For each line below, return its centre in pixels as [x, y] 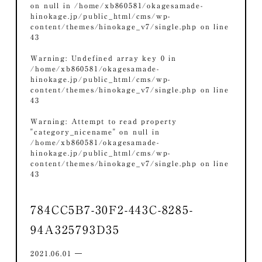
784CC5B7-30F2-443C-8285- [112, 209]
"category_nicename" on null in [95, 131]
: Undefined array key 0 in [121, 58]
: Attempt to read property [121, 121]
